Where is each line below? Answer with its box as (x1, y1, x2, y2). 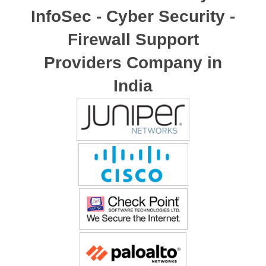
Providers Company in (44, 53, 222, 72)
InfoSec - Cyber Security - (31, 7, 235, 26)
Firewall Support (67, 30, 199, 49)
